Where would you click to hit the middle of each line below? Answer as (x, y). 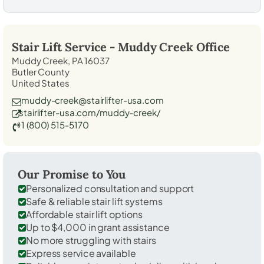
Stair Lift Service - (65, 47)
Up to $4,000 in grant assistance (98, 227)
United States (41, 82)
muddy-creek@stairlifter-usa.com (93, 100)
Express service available (81, 253)
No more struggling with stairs (91, 240)
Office (212, 47)
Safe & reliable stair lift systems (94, 201)
